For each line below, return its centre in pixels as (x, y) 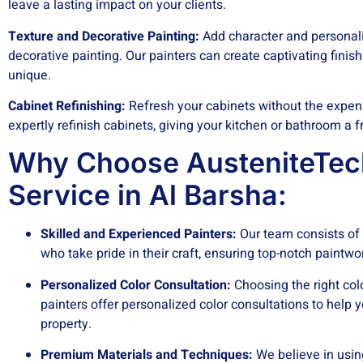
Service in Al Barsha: (147, 195)
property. (66, 324)
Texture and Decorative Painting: (104, 36)
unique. (30, 75)
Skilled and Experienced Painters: (139, 235)
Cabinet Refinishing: (67, 107)
